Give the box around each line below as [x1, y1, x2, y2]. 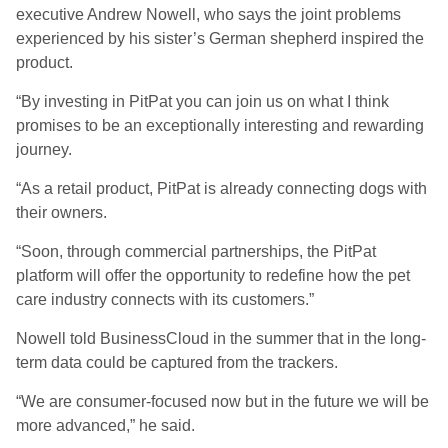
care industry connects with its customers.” [16, 291, 314, 308]
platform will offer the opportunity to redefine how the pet [16, 267, 410, 284]
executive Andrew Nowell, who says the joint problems [16, 6, 401, 23]
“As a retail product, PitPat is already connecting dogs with [16, 180, 427, 197]
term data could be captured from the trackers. [16, 354, 338, 371]
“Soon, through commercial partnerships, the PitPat [16, 243, 376, 260]
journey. [16, 141, 72, 158]
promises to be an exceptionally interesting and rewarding [16, 117, 424, 134]
